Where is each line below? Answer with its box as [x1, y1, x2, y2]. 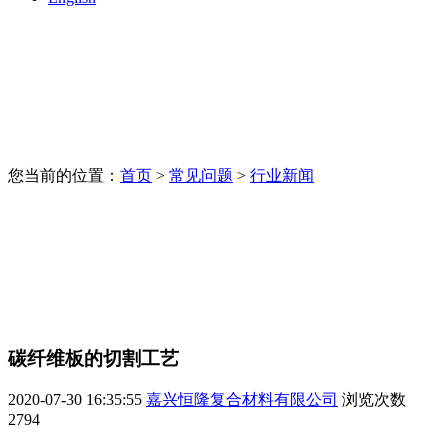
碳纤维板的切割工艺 [8, 347, 179, 369]
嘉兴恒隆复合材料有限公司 [146, 391, 338, 409]
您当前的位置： [8, 166, 120, 184]
